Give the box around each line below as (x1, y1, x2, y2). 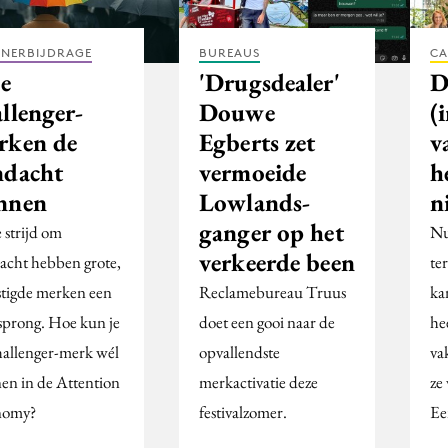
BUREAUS (199, 45, 260, 61)
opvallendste (199, 341, 280, 364)
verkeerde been (199, 246, 355, 279)
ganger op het (199, 216, 344, 249)
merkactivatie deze (199, 371, 318, 394)
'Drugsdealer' (199, 66, 340, 99)
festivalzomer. (199, 401, 287, 424)
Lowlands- (199, 186, 311, 219)
